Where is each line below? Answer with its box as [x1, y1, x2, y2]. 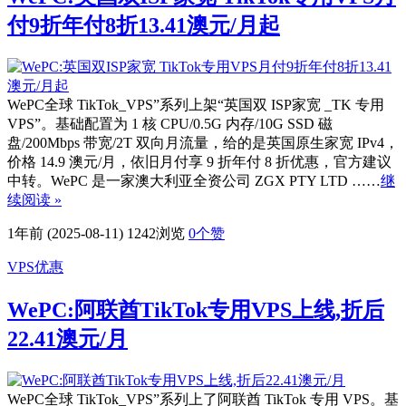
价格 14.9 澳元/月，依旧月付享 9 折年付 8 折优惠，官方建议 [7, 153, 391, 169]
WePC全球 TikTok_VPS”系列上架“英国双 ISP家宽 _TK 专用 [7, 96, 384, 112]
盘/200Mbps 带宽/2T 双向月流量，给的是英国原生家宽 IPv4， [7, 134, 399, 150]
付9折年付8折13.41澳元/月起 [7, 13, 280, 37]
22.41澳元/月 [7, 326, 128, 351]
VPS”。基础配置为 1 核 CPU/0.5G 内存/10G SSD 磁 [7, 115, 333, 131]
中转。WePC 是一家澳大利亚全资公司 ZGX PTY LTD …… [7, 172, 381, 188]
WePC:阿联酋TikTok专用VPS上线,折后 [7, 297, 384, 322]
